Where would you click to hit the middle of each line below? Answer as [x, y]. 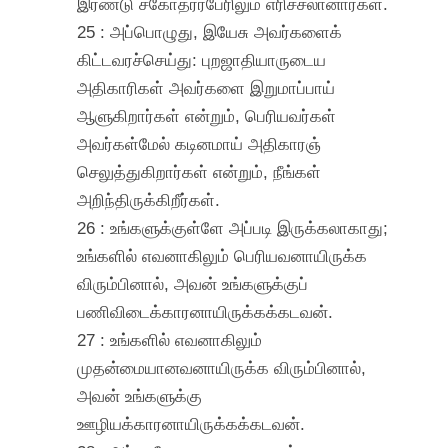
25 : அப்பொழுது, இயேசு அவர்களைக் [210, 31]
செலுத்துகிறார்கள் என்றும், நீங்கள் [199, 171]
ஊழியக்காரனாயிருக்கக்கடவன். [191, 423]
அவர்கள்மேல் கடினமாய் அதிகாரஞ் [199, 143]
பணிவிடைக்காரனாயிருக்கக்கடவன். [205, 311]
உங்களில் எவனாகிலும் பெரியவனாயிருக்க [222, 255]
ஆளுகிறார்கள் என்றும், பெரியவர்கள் [207, 115]
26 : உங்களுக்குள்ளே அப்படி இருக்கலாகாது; [233, 227]
